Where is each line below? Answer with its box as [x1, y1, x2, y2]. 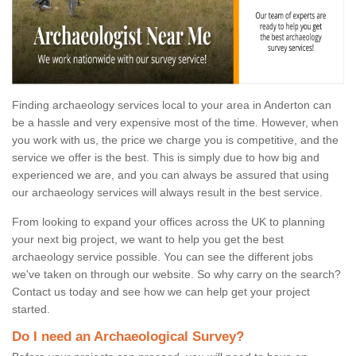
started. [12, 303, 50, 316]
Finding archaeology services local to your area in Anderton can [12, 99, 331, 112]
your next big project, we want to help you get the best [12, 233, 284, 246]
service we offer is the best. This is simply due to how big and [12, 151, 319, 164]
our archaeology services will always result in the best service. [12, 186, 323, 199]
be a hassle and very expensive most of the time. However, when [12, 116, 339, 130]
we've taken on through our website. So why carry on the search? [12, 268, 341, 281]
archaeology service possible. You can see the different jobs [12, 250, 313, 264]
